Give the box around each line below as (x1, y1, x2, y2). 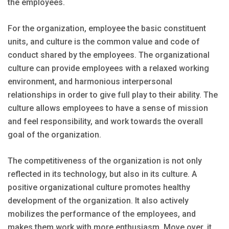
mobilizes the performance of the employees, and (8, 209, 196, 219)
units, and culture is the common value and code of (8, 36, 200, 47)
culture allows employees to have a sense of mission (8, 103, 208, 113)
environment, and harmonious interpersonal (8, 76, 172, 86)
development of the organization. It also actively (8, 195, 189, 205)
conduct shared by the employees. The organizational (8, 50, 210, 60)
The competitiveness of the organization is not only (8, 155, 202, 166)
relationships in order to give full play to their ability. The (8, 89, 218, 100)
